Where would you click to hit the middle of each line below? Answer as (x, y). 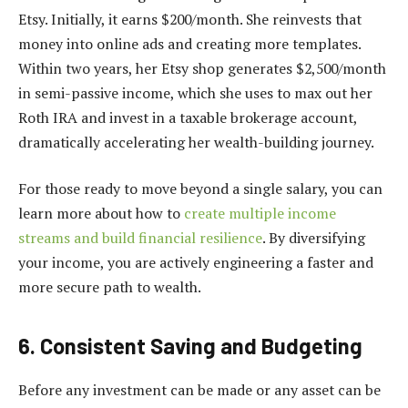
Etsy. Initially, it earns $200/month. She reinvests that (190, 19)
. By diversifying (314, 238)
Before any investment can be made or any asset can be (199, 389)
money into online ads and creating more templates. (189, 43)
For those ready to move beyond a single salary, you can (200, 189)
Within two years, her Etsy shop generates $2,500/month (202, 68)
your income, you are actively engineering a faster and (196, 263)
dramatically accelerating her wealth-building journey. (196, 142)
